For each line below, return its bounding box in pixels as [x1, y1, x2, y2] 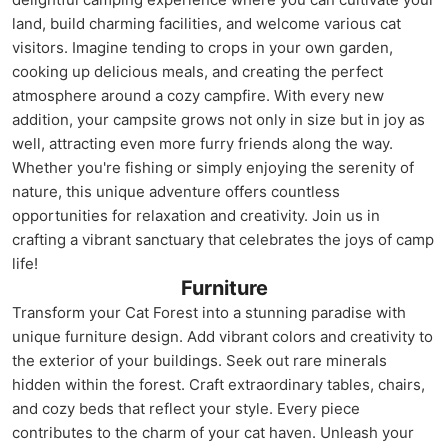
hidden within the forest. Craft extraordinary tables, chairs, [12, 375, 425, 394]
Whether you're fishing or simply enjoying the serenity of [12, 158, 414, 177]
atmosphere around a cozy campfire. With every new [12, 86, 384, 105]
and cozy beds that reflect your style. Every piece [12, 399, 360, 418]
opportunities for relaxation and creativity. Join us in [12, 206, 380, 225]
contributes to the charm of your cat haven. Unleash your [12, 423, 414, 442]
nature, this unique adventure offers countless [12, 182, 340, 201]
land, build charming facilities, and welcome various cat [12, 14, 401, 33]
